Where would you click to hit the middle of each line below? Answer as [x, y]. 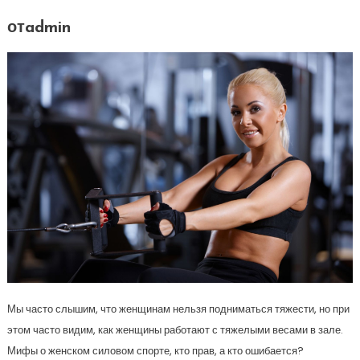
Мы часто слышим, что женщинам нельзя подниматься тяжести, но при [178, 309]
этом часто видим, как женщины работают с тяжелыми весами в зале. [175, 329]
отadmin [39, 28]
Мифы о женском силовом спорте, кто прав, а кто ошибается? [155, 350]
